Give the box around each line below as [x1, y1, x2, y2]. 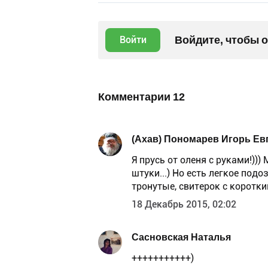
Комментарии [98, 90, 173, 103]
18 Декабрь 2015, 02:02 [132, 198, 236, 210]
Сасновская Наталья [132, 232, 231, 243]
